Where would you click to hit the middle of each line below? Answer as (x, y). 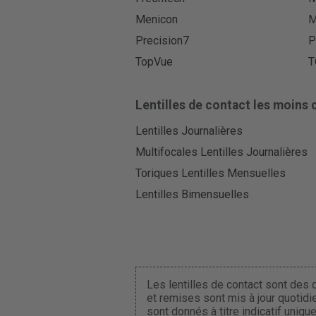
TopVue (154, 62)
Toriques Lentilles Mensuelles (210, 173)
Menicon (156, 19)
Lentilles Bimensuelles (192, 195)
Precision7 (162, 41)
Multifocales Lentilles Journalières (221, 152)
